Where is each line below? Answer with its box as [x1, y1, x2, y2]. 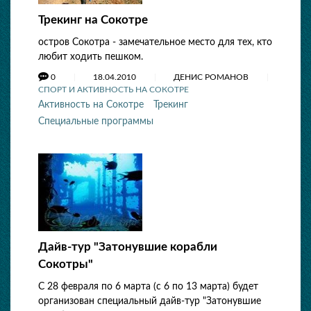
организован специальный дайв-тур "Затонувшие [38, 296, 261, 306]
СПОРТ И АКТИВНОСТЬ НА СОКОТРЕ [38, 85, 189, 94]
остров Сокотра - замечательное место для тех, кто [38, 37, 272, 47]
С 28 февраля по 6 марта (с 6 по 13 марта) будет [38, 282, 258, 292]
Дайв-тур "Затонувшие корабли [38, 241, 217, 253]
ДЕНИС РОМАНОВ [174, 73, 251, 81]
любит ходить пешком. [38, 52, 143, 62]
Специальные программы [38, 117, 153, 126]
